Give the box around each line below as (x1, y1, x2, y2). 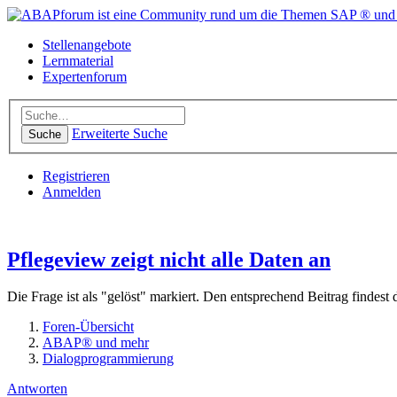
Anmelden (43, 183, 101, 199)
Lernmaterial (43, 53, 113, 68)
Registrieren (43, 167, 110, 183)
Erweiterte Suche (72, 125, 167, 141)
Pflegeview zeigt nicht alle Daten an (7, 247, 331, 271)
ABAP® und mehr (43, 335, 149, 351)
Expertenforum (43, 69, 127, 84)
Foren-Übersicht (43, 319, 134, 335)
